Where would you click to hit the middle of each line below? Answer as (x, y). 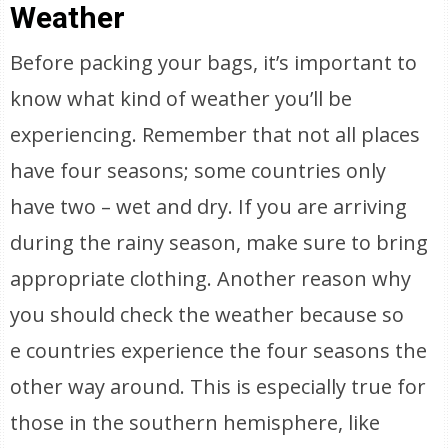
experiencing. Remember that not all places (215, 134)
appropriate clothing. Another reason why (211, 278)
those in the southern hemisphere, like (195, 422)
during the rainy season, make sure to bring (219, 242)
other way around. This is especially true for (218, 386)
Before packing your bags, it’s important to (214, 62)
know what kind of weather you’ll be (181, 98)
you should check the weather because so (207, 314)
